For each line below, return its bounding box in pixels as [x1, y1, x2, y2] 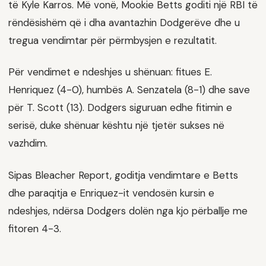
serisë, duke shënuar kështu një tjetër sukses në [8, 119, 224, 132]
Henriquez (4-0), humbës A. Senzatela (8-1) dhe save [8, 83, 250, 97]
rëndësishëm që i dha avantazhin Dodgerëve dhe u [8, 15, 240, 29]
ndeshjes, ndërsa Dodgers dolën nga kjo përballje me [8, 204, 248, 218]
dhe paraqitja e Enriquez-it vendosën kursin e [8, 186, 214, 200]
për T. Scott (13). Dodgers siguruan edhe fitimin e [8, 101, 232, 115]
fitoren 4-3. [8, 222, 61, 236]
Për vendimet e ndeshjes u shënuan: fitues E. [8, 65, 212, 79]
